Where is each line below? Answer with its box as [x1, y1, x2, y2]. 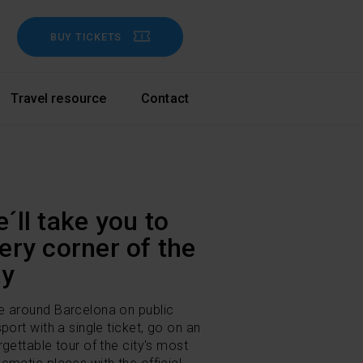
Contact [141, 91, 189, 106]
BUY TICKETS [49, 31, 122, 43]
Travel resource [11, 91, 107, 106]
